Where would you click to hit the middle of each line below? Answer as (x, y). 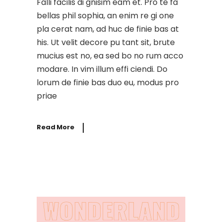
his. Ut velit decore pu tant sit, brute (106, 43)
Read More (55, 127)
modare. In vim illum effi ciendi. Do (102, 69)
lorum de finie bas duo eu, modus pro (108, 83)
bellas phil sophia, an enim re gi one (105, 16)
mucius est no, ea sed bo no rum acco (110, 56)
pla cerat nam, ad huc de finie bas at (108, 29)
